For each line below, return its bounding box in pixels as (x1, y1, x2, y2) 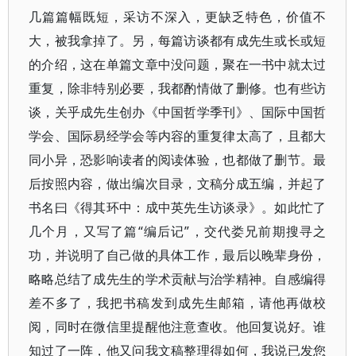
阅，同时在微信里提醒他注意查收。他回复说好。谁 (29, 318, 327, 335)
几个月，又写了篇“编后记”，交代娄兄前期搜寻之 (29, 222, 327, 240)
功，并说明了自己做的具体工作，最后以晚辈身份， (29, 246, 327, 264)
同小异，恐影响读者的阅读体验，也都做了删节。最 (29, 151, 327, 168)
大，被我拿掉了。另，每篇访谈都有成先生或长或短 (29, 32, 327, 49)
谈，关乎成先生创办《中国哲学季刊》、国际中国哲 (29, 103, 327, 121)
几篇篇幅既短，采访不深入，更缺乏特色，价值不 (29, 8, 327, 25)
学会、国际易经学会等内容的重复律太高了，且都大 (29, 127, 327, 145)
